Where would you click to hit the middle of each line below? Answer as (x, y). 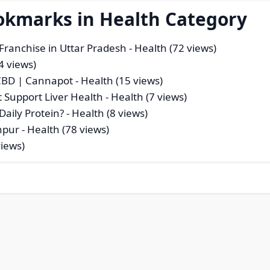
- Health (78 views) (64, 130)
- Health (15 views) (118, 81)
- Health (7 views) (145, 97)
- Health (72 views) (172, 48)
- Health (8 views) (106, 113)
